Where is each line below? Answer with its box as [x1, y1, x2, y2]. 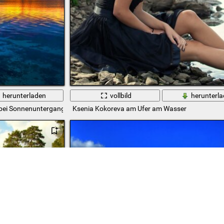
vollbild [110, 91, 132, 99]
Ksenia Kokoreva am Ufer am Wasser [72, 104, 186, 112]
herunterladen [2, 91, 46, 99]
